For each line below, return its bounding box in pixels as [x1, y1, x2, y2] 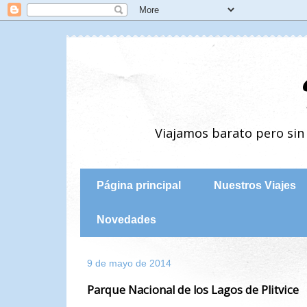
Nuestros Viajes [214, 180, 296, 191]
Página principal [97, 180, 181, 191]
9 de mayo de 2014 [87, 258, 171, 269]
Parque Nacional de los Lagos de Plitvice [87, 282, 299, 297]
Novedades [97, 214, 156, 225]
